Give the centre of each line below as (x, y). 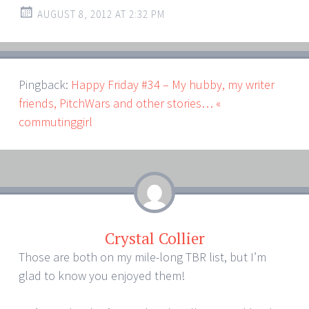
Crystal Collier (154, 238)
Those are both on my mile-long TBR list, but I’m (142, 257)
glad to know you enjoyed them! (102, 276)
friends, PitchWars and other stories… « (120, 103)
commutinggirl (56, 122)
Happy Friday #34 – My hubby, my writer (173, 84)
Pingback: (45, 84)
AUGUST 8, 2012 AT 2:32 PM (101, 14)
